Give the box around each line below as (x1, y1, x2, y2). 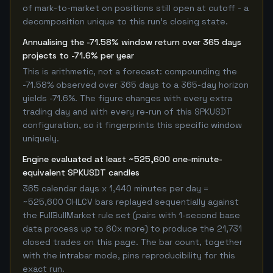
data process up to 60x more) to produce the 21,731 (23, 223, 242, 234)
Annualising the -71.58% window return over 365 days (23, 37, 241, 48)
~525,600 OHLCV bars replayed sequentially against (23, 196, 239, 207)
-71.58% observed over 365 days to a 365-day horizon (23, 79, 249, 90)
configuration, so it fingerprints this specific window (23, 119, 242, 130)
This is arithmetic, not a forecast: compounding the (23, 66, 237, 77)
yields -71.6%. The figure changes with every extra (23, 93, 232, 104)
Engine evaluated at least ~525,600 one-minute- (23, 154, 222, 165)
